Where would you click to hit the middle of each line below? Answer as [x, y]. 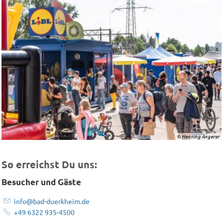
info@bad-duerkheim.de [52, 201]
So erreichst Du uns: [49, 164]
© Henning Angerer [198, 136]
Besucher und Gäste [41, 182]
